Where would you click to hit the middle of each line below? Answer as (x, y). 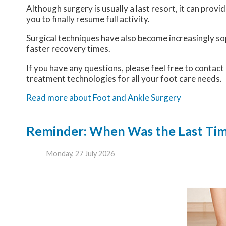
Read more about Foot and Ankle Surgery (104, 98)
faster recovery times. (68, 49)
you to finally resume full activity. (88, 19)
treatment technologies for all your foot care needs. (124, 79)
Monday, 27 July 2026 (80, 153)
